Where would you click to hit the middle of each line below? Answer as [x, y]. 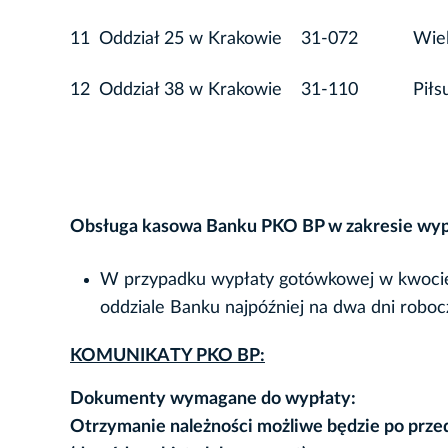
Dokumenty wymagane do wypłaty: [213, 399]
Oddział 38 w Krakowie [190, 90]
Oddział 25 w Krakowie [190, 39]
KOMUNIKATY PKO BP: [167, 356]
